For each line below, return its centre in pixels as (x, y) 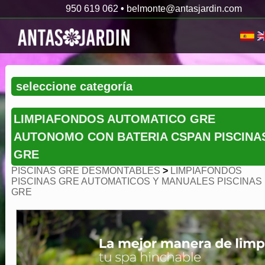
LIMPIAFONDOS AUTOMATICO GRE (114, 119)
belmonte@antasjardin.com (184, 9)
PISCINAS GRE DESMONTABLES (85, 171)
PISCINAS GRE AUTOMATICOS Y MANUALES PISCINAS (136, 181)
